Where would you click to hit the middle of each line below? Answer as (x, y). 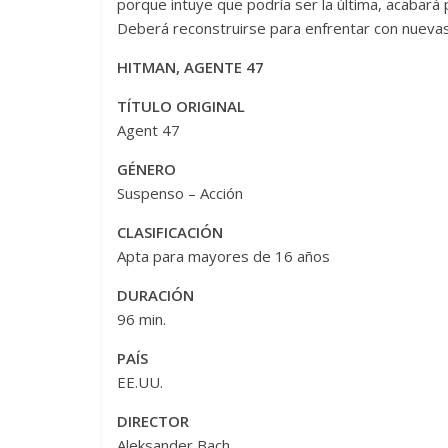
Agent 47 (148, 129)
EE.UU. (140, 381)
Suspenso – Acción (180, 192)
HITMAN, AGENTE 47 (190, 66)
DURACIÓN (155, 294)
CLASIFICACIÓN (170, 231)
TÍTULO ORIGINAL (181, 105)
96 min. (141, 318)
